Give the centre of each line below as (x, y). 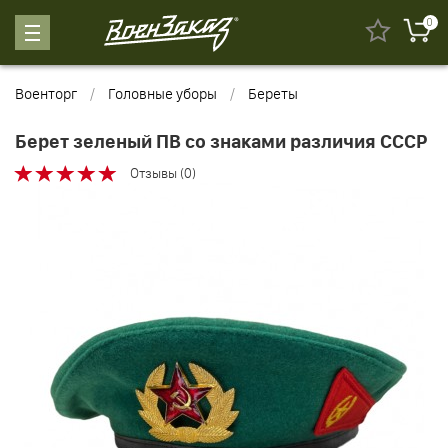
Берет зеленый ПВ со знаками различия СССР (221, 141)
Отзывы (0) (163, 173)
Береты (273, 93)
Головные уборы (162, 93)
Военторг (46, 93)
